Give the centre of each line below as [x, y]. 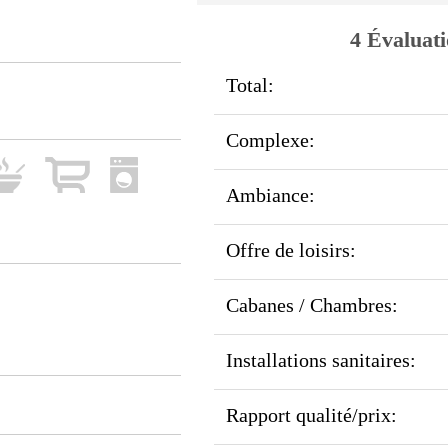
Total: [249, 85]
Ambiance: [270, 195]
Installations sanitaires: [320, 360]
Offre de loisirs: [290, 250]
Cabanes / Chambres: [311, 305]
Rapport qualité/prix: [311, 415]
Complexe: [270, 140]
